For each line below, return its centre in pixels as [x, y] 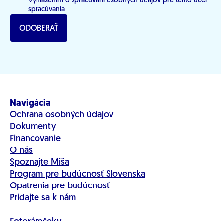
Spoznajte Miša [39, 162]
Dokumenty [33, 127]
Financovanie [35, 139]
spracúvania [46, 9]
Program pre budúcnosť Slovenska [77, 174]
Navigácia [30, 103]
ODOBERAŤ [39, 28]
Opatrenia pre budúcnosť [60, 186]
